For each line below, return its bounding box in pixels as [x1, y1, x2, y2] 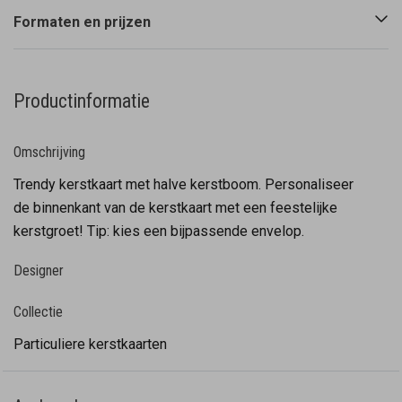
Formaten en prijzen [13, 13, 151, 31]
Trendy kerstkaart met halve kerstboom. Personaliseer [13, 176, 354, 193]
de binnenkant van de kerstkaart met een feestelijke [13, 199, 337, 216]
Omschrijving [13, 144, 85, 161]
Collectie [13, 303, 63, 320]
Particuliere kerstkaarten [13, 336, 167, 353]
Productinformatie [13, 90, 150, 112]
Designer [13, 262, 64, 279]
